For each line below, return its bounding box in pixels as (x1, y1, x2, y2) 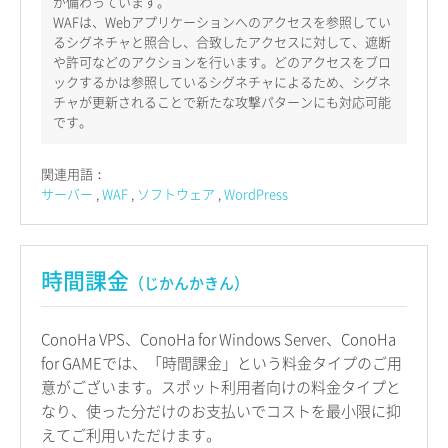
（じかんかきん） (129, 271, 249, 294)
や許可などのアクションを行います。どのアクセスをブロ (53, 51, 391, 71)
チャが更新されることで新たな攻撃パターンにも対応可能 (53, 91, 391, 111)
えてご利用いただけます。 (41, 423, 221, 446)
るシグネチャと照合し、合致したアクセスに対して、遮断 (53, 31, 391, 51)
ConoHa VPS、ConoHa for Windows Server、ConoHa (41, 327, 396, 350)
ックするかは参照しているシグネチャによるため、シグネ (53, 71, 391, 91)
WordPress (224, 183, 288, 203)
